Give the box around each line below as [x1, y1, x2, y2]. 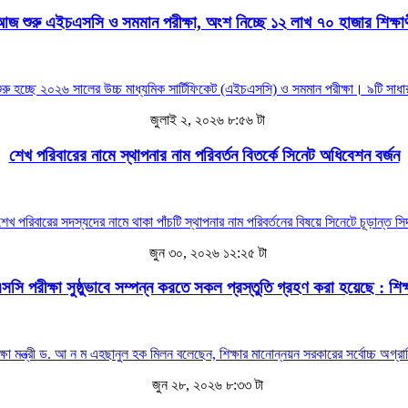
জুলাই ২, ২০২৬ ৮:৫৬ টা [147, 112, 265, 128]
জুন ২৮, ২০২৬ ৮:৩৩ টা [148, 377, 263, 393]
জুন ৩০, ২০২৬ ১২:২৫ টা [145, 244, 267, 260]
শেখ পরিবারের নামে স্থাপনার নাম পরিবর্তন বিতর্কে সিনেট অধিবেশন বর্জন [8, 145, 400, 165]
